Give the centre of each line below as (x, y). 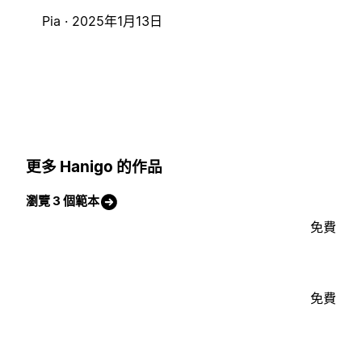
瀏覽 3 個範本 (63, 201)
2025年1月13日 (117, 21)
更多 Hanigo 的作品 (94, 166)
